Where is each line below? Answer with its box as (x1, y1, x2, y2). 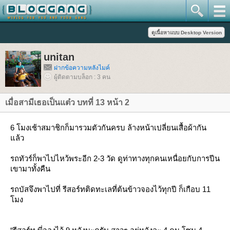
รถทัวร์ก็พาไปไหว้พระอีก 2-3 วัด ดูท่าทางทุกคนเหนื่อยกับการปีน (10, 154, 220, 163)
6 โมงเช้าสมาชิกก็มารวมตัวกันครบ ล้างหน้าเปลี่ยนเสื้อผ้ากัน (10, 123, 206, 132)
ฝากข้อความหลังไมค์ (54, 64, 110, 71)
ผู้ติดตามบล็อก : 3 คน (54, 73, 110, 81)
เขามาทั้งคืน (10, 164, 50, 173)
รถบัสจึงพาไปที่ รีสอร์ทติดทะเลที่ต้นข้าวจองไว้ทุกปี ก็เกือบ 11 (10, 185, 210, 194)
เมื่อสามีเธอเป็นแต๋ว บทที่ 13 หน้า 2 (5, 98, 129, 107)
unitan (44, 51, 74, 63)
